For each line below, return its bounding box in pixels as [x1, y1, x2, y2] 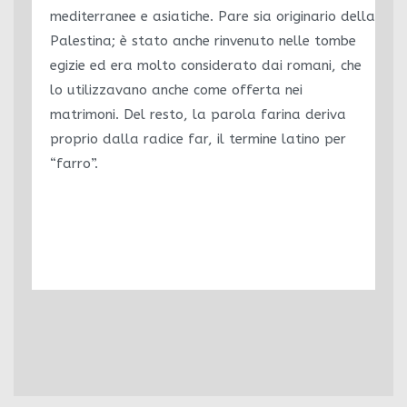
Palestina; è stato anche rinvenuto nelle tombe [50, 33, 356, 49]
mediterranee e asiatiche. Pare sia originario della [50, 8, 375, 25]
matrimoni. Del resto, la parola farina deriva [50, 106, 346, 123]
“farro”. [50, 155, 98, 172]
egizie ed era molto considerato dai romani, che [50, 57, 362, 74]
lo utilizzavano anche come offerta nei [50, 82, 303, 98]
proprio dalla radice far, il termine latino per [50, 131, 346, 147]
